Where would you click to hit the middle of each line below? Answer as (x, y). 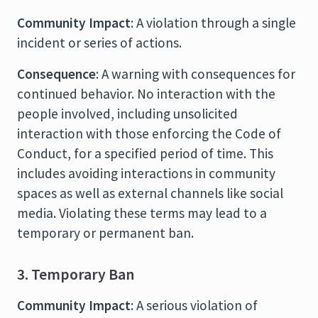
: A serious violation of (194, 305)
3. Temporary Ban (76, 274)
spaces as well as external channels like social (150, 193)
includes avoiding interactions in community (146, 173)
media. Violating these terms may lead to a (142, 213)
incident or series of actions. (99, 43)
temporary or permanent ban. (105, 233)
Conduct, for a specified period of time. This (145, 153)
